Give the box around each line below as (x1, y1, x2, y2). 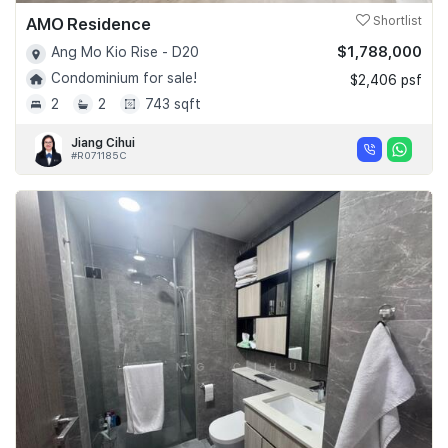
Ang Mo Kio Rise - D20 (51, 44, 199, 61)
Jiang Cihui (71, 136, 135, 150)
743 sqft (145, 96, 201, 112)
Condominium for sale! (51, 69, 197, 86)
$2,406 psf (350, 72, 422, 89)
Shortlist (370, 14, 422, 29)
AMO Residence (26, 14, 151, 35)
